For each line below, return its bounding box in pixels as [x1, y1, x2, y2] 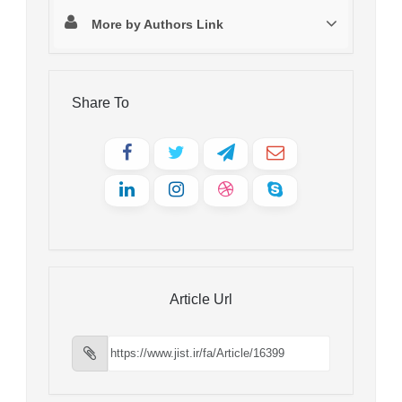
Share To [72, 94, 129, 110]
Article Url [170, 291, 232, 307]
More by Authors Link [92, 16, 223, 31]
